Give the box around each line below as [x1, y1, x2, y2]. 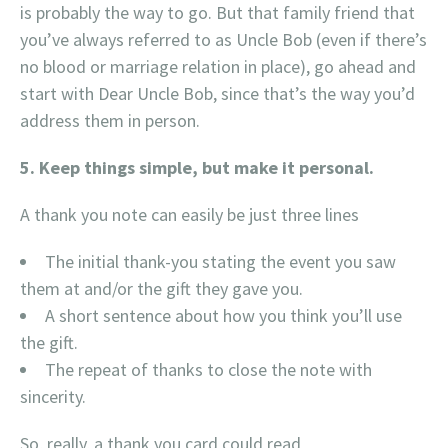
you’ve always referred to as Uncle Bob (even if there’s [20, 28, 427, 51]
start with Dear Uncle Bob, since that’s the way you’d [20, 82, 415, 105]
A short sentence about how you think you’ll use [45, 304, 402, 327]
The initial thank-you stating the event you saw [45, 250, 396, 273]
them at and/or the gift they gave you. [20, 277, 303, 300]
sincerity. [20, 385, 86, 408]
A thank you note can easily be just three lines [20, 203, 359, 226]
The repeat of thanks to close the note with [45, 358, 372, 381]
